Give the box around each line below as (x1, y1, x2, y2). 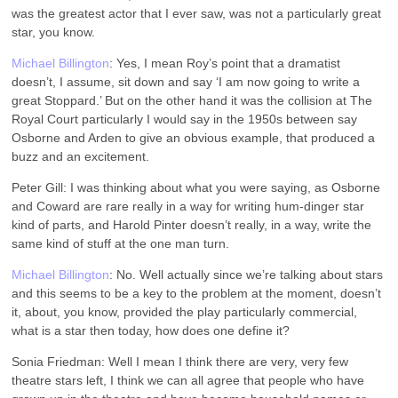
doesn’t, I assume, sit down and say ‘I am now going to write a (12, 74, 361, 89)
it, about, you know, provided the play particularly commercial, (12, 304, 358, 319)
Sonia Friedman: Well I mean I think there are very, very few (12, 354, 349, 369)
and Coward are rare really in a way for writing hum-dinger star (12, 198, 365, 213)
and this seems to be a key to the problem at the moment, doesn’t (12, 285, 382, 300)
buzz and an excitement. (12, 148, 150, 163)
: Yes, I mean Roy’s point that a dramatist (109, 55, 341, 70)
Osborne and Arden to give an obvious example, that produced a (12, 130, 376, 145)
